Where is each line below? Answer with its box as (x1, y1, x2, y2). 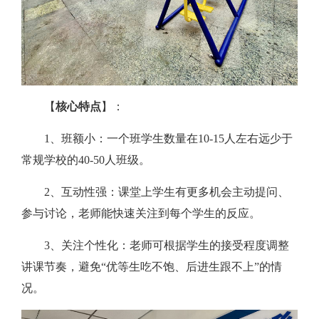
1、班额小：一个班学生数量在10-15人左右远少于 (44, 132, 293, 145)
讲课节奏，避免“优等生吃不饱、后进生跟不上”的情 (21, 260, 282, 273)
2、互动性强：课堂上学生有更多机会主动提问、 (44, 185, 289, 198)
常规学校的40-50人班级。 (21, 153, 150, 166)
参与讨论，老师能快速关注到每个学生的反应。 (21, 206, 261, 219)
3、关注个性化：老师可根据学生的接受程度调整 (44, 239, 289, 251)
